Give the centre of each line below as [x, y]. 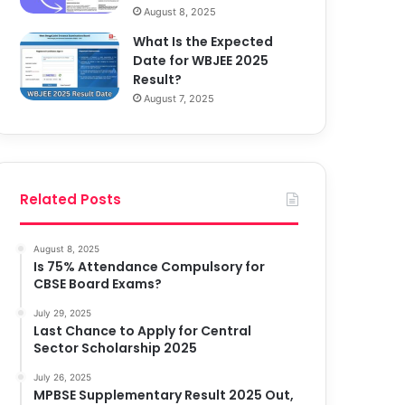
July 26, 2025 [63, 377]
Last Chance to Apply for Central [143, 331]
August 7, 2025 [179, 99]
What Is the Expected [203, 42]
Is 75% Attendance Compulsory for [150, 267]
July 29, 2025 [63, 313]
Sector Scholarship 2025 [116, 348]
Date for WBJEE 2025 [201, 61]
